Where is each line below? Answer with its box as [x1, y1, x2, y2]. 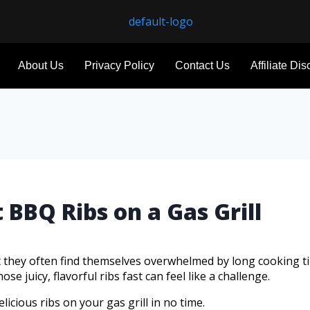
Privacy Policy [84, 60, 154, 71]
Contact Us [175, 60, 230, 71]
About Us [18, 60, 64, 71]
